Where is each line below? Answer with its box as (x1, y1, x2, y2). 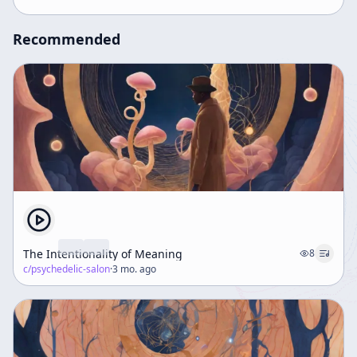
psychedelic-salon (31, 262, 110, 276)
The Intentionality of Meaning (23, 245, 182, 261)
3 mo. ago (112, 262, 156, 276)
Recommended (13, 29, 120, 49)
